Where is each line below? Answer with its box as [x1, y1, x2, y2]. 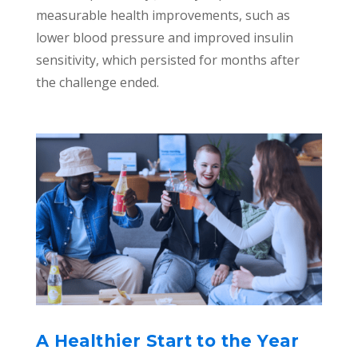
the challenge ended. [35, 74, 159, 92]
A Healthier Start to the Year [35, 331, 299, 352]
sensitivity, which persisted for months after [35, 51, 300, 70]
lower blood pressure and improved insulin [35, 29, 293, 47]
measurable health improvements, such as [35, 6, 290, 25]
